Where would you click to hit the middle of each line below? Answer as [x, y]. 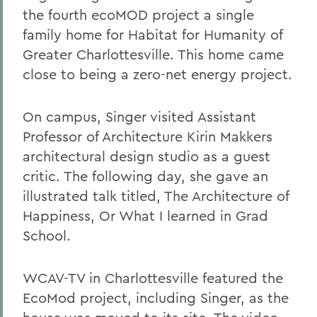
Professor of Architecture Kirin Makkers [148, 136]
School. [47, 235]
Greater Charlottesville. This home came [153, 54]
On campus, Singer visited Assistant [139, 116]
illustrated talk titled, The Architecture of [156, 196]
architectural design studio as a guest [146, 156]
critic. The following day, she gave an [145, 176]
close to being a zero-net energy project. [157, 74]
